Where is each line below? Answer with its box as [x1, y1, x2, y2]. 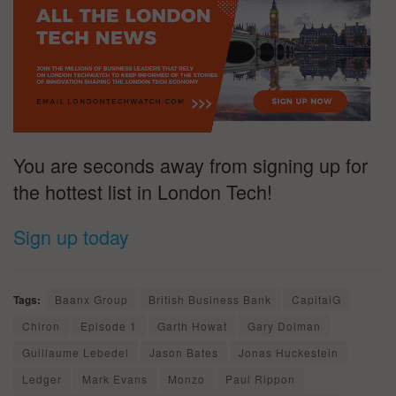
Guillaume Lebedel [22, 344, 129, 360]
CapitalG [292, 291, 341, 307]
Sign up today [13, 223, 129, 251]
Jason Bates [149, 344, 218, 360]
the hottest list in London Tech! [13, 177, 272, 205]
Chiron [22, 317, 60, 333]
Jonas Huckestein [239, 344, 339, 360]
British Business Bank [148, 291, 271, 307]
